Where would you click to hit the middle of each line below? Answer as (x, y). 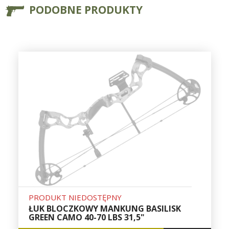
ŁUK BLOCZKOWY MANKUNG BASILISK (105, 209)
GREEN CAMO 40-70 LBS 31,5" (86, 217)
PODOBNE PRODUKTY (86, 10)
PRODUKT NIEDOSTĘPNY (75, 198)
